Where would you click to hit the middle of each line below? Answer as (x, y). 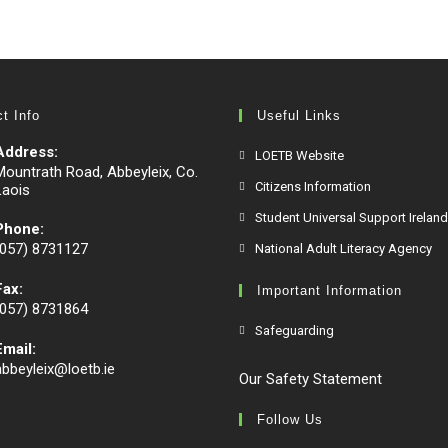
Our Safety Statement (310, 379)
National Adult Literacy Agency (343, 248)
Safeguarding (294, 330)
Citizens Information (313, 186)
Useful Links (299, 115)
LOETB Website (299, 155)
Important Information (329, 290)
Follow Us (290, 419)
